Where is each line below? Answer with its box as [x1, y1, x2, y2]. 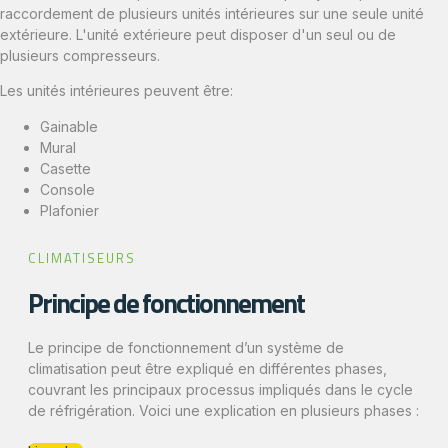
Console [40, 180, 95, 198]
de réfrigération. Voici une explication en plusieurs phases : [28, 401, 419, 419]
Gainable [40, 117, 98, 135]
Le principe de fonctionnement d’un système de [28, 338, 344, 356]
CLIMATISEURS [28, 247, 136, 268]
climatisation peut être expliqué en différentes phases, [28, 359, 387, 377]
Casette [40, 159, 91, 177]
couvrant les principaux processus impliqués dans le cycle [28, 380, 413, 398]
